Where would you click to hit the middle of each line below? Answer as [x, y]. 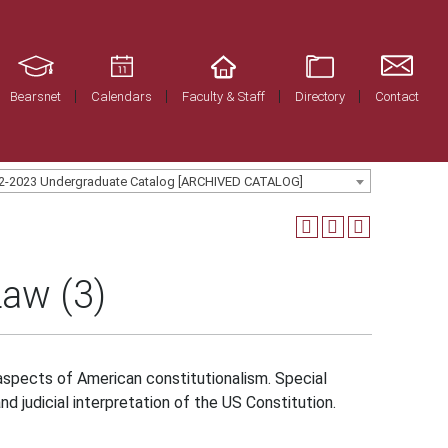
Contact [397, 96]
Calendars [122, 96]
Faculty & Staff [224, 96]
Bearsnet [36, 96]
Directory [320, 96]
